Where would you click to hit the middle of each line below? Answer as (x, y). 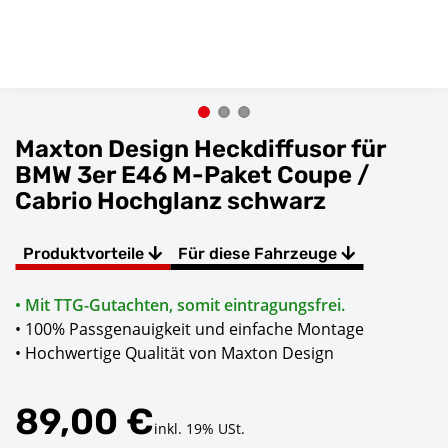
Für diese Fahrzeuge (259, 254)
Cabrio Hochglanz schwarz (170, 201)
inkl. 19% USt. (199, 429)
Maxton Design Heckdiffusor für (200, 149)
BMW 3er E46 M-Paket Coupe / (192, 175)
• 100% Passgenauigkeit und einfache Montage (189, 329)
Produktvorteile (85, 254)
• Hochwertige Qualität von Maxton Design (174, 353)
